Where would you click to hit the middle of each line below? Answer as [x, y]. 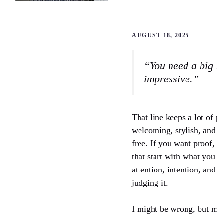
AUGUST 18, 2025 [161, 36]
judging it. [150, 183]
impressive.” [171, 79]
